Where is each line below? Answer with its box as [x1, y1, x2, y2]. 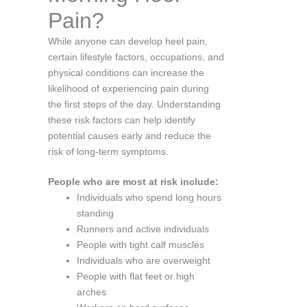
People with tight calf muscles [77, 238, 204, 250]
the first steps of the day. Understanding [48, 98, 221, 110]
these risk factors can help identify [48, 114, 195, 125]
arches [77, 286, 106, 297]
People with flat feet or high [77, 270, 195, 282]
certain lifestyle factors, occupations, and [48, 51, 224, 62]
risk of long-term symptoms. [48, 145, 169, 157]
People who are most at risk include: [48, 175, 219, 187]
